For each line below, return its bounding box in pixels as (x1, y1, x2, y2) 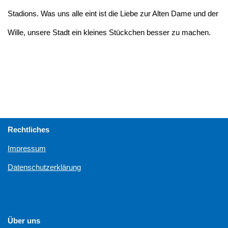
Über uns (8, 216, 40, 225)
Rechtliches (8, 125, 49, 134)
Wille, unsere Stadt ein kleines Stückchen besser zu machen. (8, 27, 211, 37)
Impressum (8, 144, 46, 153)
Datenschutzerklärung (8, 163, 81, 172)
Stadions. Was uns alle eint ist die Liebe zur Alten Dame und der (8, 9, 218, 18)
